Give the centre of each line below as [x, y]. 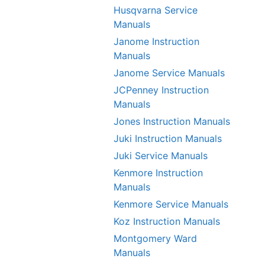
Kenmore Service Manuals [171, 204]
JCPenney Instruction [161, 90]
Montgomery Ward [155, 238]
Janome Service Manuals [169, 73]
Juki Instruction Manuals [168, 138]
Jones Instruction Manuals [172, 121]
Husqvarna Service [156, 10]
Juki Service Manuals [161, 156]
